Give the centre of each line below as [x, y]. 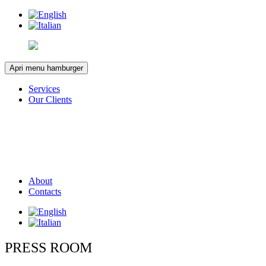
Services [44, 89]
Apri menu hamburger [46, 68]
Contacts [45, 191]
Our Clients [50, 99]
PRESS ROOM [48, 247]
